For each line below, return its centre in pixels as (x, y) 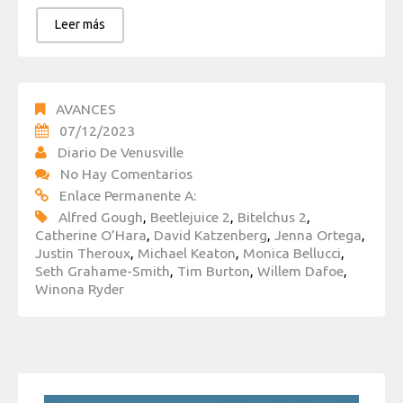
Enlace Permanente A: (128, 196)
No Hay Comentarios (126, 174)
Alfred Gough (101, 217)
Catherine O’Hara (91, 235)
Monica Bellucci (292, 253)
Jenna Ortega (318, 235)
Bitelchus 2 (272, 217)
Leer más (80, 25)
